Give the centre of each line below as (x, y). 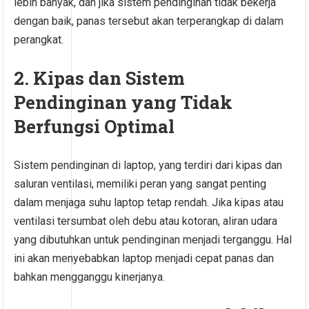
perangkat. (39, 40)
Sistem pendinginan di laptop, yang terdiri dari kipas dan (148, 166)
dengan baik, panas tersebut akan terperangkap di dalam (149, 21)
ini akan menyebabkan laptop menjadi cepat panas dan (144, 259)
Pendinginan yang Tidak (123, 102)
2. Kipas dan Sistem (100, 78)
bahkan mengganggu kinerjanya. (90, 277)
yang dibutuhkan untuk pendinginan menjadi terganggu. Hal (153, 240)
